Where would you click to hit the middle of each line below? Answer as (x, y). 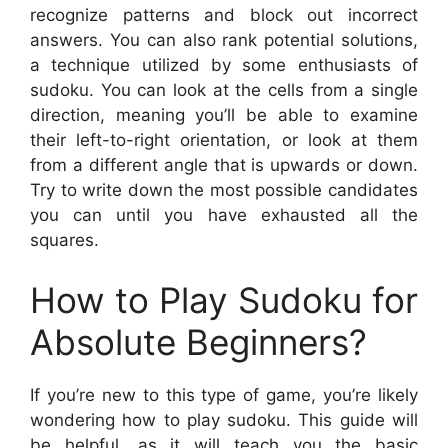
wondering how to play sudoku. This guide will (224, 419)
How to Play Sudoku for (224, 299)
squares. (64, 240)
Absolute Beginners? (198, 341)
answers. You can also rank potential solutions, (224, 40)
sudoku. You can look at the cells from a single (224, 90)
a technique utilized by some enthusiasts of (224, 65)
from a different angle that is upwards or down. (224, 165)
